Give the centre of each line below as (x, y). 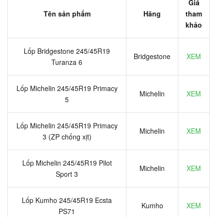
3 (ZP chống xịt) (67, 136)
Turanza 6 (67, 62)
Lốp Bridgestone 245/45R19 (67, 51)
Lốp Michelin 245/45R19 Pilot (67, 163)
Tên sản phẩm (67, 13)
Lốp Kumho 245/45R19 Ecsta (67, 200)
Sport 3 (67, 174)
